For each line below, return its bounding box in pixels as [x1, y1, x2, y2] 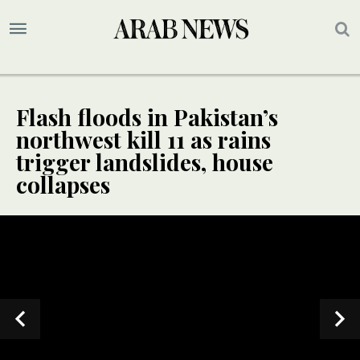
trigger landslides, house [16, 147, 273, 178]
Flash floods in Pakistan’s [16, 102, 278, 133]
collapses [16, 170, 110, 200]
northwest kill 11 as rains [16, 125, 271, 155]
